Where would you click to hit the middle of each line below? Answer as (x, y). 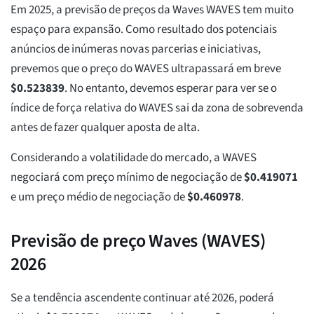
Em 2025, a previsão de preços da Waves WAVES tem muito (152, 10)
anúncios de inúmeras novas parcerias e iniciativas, (136, 49)
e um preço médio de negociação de (99, 197)
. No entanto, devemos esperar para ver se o (171, 89)
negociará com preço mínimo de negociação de (127, 178)
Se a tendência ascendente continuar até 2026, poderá (142, 298)
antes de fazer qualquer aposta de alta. (105, 128)
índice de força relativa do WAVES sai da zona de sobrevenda (157, 108)
